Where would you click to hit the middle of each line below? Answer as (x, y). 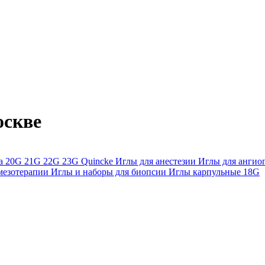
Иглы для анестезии (157, 161)
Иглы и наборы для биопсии (110, 172)
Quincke (98, 161)
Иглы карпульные (206, 172)
